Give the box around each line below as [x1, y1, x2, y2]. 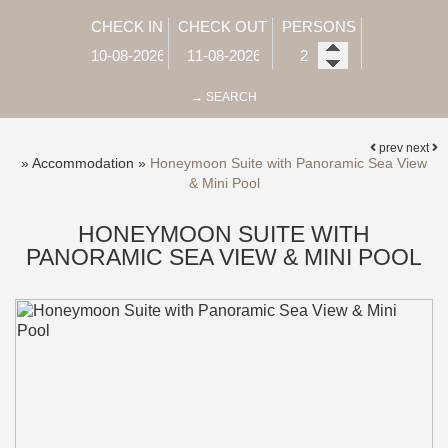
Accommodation [32, 155, 134, 171]
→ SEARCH [191, 90, 257, 104]
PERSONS [282, 18, 356, 35]
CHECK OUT [178, 18, 267, 35]
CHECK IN [91, 18, 163, 35]
